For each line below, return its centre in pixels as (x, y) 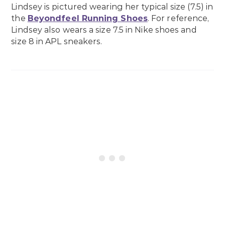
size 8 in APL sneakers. (57, 41)
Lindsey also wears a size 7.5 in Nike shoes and (104, 30)
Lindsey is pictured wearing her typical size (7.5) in (112, 7)
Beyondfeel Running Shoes (87, 18)
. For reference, (178, 18)
